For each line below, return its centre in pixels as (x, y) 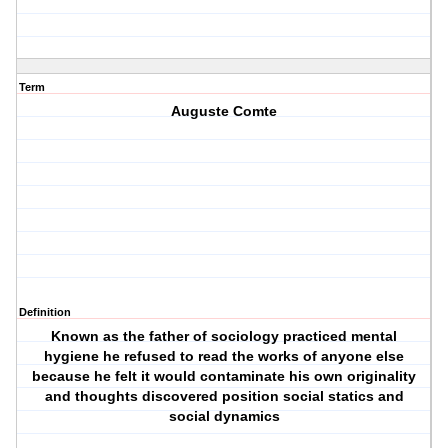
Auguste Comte (224, 111)
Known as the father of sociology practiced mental (224, 336)
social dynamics (224, 416)
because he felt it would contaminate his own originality (224, 376)
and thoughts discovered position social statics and (224, 396)
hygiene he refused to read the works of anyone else (224, 356)
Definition (45, 312)
